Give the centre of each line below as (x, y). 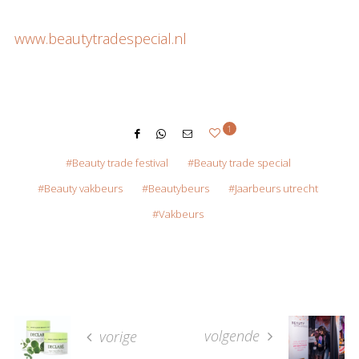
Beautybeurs (179, 188)
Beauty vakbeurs (83, 188)
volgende (234, 336)
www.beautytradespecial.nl (101, 38)
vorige (116, 337)
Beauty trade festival (120, 163)
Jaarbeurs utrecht (276, 188)
